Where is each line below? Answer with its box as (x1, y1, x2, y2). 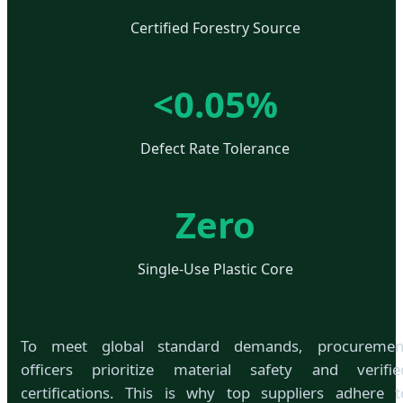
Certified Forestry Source (130, 17, 300, 38)
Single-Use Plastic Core (137, 258, 293, 279)
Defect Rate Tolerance (140, 138, 290, 158)
